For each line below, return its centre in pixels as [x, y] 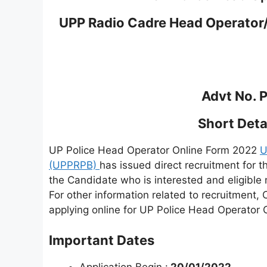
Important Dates [102, 240]
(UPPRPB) [74, 165]
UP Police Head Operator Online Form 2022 [154, 150]
